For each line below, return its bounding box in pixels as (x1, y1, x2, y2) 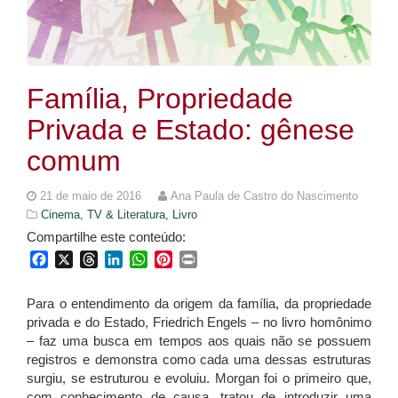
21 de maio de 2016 (40, 189, 145, 203)
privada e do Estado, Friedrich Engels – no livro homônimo (27, 314, 371, 330)
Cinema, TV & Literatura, (41, 208, 172, 222)
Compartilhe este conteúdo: (27, 229, 186, 245)
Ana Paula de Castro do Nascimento (171, 189, 358, 203)
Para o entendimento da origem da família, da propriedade (27, 296, 371, 312)
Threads (98, 251, 150, 267)
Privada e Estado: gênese (27, 114, 354, 147)
